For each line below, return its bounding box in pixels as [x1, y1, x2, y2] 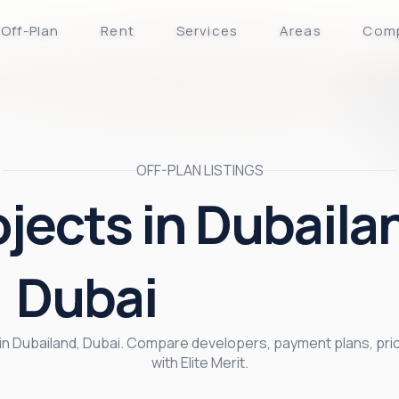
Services [175, 21, 239, 40]
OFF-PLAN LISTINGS [135, 160, 264, 180]
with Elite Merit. [151, 353, 248, 372]
